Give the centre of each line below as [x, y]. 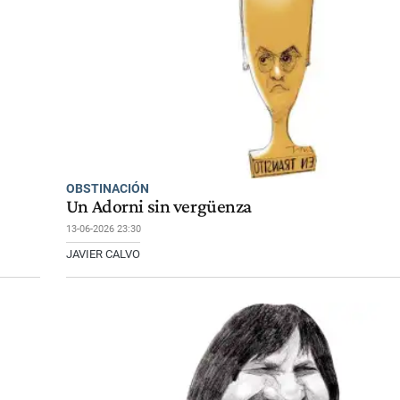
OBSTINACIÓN [107, 188]
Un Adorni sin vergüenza [158, 206]
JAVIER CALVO [103, 254]
